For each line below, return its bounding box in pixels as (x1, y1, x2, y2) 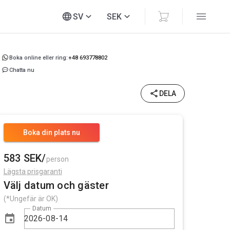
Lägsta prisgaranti (3, 167, 62, 176)
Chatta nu (9, 66, 35, 73)
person (46, 155, 69, 163)
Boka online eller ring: (9, 54, 68, 61)
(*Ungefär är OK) (3, 195, 58, 203)
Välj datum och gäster (3, 179, 109, 191)
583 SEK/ (3, 152, 46, 164)
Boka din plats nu (23, 128, 81, 137)
